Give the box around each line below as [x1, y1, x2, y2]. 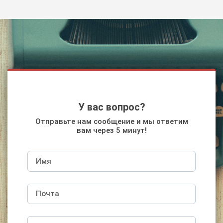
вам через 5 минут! [76, 126, 147, 135]
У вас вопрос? [78, 101, 145, 113]
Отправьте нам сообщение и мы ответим [35, 117, 188, 126]
